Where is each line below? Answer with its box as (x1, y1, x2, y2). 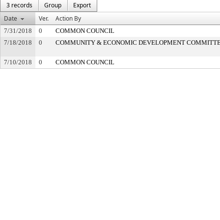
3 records (6, 1, 32, 9)
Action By (55, 14, 81, 23)
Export (73, 1, 91, 9)
